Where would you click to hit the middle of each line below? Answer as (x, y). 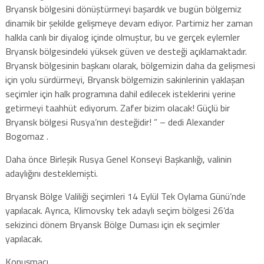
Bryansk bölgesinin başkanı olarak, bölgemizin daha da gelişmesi (130, 65)
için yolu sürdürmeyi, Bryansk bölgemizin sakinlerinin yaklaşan (125, 79)
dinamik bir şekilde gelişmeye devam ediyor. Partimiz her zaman (129, 23)
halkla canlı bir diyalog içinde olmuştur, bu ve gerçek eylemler (122, 37)
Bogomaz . (27, 136)
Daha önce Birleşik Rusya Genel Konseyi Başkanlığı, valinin (118, 159)
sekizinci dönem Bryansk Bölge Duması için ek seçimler (112, 224)
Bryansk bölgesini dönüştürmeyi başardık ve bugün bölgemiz (123, 9)
